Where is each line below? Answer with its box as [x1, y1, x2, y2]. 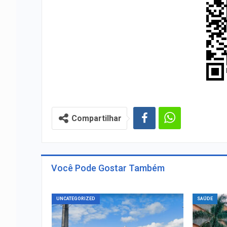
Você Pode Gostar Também [51, 163, 165, 173]
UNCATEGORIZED [56, 196, 95, 201]
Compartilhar [71, 113, 122, 123]
